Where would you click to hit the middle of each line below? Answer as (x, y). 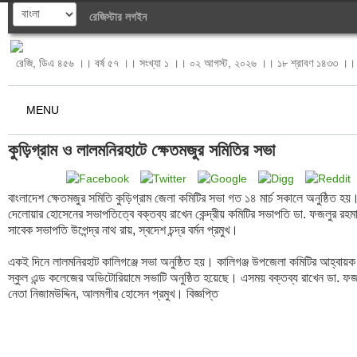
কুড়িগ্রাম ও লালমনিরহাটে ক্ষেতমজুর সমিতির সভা (141, 150)
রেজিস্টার (106, 17)
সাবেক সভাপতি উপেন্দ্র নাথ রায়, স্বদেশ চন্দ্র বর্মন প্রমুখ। (125, 230)
